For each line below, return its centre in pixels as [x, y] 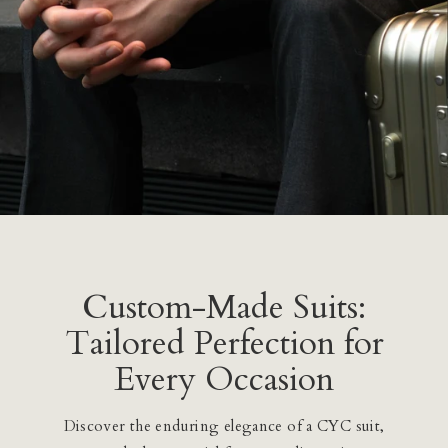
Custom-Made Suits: [224, 307]
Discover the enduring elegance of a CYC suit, [224, 425]
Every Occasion [224, 379]
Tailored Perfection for [224, 343]
